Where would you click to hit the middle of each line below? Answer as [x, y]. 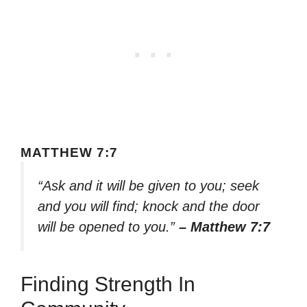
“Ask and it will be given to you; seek [148, 186]
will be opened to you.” [108, 227]
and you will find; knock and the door [149, 207]
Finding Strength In [108, 284]
